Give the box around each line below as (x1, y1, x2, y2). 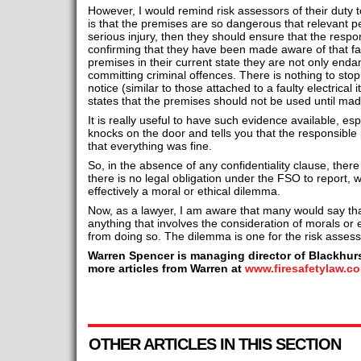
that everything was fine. (87, 139, 212, 153)
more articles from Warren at (87, 262, 245, 276)
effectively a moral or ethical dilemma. (87, 185, 280, 198)
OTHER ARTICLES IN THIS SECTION (88, 335, 341, 354)
